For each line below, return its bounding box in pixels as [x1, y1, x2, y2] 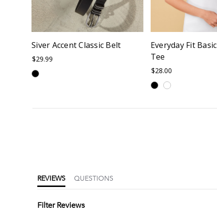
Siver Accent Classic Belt [31, 40, 121, 51]
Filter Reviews [37, 200, 85, 211]
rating [37, 157, 55, 167]
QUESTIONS [80, 174, 114, 184]
